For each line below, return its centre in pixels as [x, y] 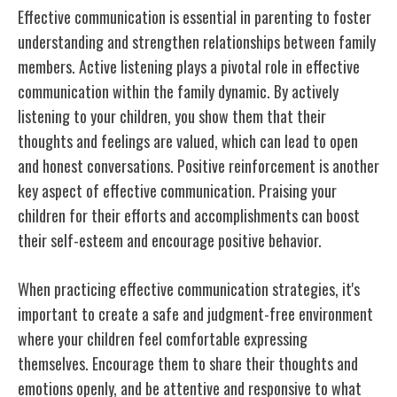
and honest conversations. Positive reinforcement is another [198, 165]
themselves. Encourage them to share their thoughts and [188, 363]
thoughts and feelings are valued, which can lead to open [188, 140]
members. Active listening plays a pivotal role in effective [189, 66]
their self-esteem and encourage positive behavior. [170, 240]
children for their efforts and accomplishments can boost [189, 215]
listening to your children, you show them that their [172, 116]
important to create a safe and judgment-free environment [195, 313]
